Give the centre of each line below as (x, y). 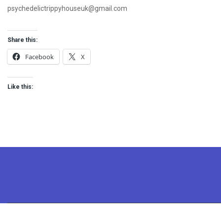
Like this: (20, 87)
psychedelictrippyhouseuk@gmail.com (67, 8)
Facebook (39, 57)
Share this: (22, 40)
